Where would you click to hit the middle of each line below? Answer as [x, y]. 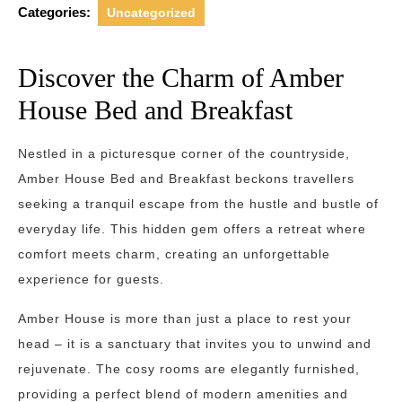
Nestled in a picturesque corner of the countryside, [184, 153]
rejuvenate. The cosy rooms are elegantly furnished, [189, 369]
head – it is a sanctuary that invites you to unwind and [195, 344]
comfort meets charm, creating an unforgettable [174, 254]
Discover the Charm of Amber [181, 78]
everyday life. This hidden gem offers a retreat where [192, 229]
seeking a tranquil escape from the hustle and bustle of [198, 204]
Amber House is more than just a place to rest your [185, 319]
